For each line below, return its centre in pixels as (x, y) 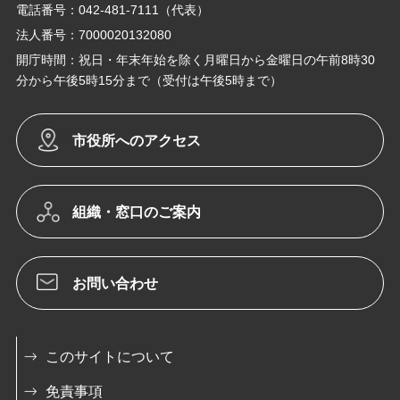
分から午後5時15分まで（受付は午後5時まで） (149, 80)
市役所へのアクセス (137, 140)
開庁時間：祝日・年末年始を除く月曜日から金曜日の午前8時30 (196, 59)
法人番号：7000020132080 (94, 34)
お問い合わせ (115, 283)
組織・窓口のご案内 (137, 212)
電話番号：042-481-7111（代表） (112, 9)
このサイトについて (110, 356)
